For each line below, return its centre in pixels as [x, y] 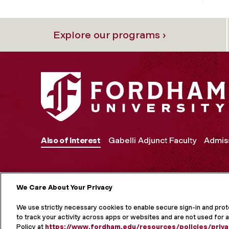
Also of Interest [71, 141]
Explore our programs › [109, 35]
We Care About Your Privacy [64, 187]
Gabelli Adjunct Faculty [152, 141]
